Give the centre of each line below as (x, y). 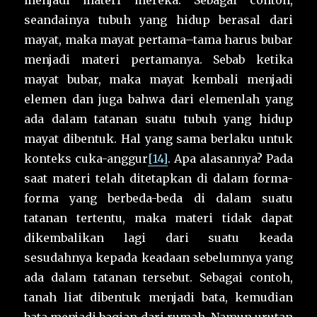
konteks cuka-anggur (86, 159)
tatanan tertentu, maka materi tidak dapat (158, 218)
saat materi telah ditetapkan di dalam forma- (158, 179)
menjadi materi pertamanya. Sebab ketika (158, 60)
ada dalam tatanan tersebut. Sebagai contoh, (158, 278)
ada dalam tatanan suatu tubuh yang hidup (158, 119)
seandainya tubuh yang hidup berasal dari (158, 20)
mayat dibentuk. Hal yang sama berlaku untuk (158, 139)
